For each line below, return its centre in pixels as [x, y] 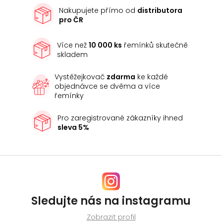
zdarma [121, 77]
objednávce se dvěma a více [107, 86]
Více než [73, 45]
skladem [73, 55]
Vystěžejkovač [80, 77]
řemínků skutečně [155, 45]
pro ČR [71, 20]
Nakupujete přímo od [98, 11]
